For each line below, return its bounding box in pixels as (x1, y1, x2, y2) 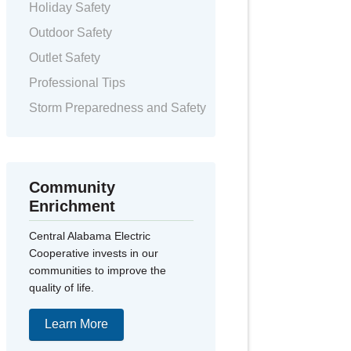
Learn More (44, 317, 108, 331)
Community (28, 178, 115, 196)
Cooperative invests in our (28, 246, 158, 259)
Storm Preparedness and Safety (28, 100, 206, 114)
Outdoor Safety (28, 25, 112, 39)
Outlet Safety (28, 50, 100, 64)
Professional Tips (28, 75, 125, 89)
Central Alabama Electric (28, 229, 150, 242)
